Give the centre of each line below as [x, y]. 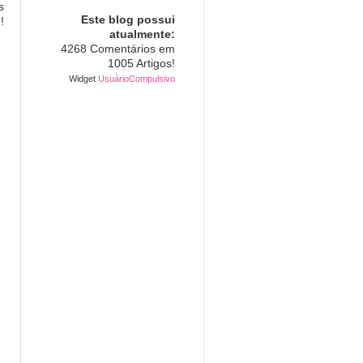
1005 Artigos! [141, 64]
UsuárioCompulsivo [137, 79]
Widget [83, 79]
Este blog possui [128, 20]
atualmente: [142, 35]
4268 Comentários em [118, 49]
